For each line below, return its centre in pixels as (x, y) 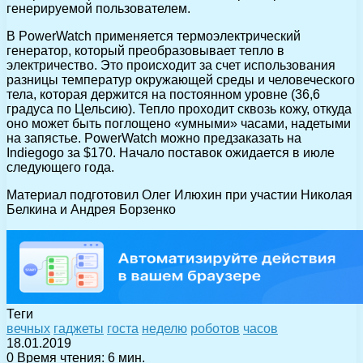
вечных (28, 328)
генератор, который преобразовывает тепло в (145, 50)
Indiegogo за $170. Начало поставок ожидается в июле (171, 152)
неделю (164, 328)
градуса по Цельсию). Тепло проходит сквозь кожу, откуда (179, 109)
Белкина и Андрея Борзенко (91, 209)
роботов (215, 328)
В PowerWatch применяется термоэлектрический (154, 36)
